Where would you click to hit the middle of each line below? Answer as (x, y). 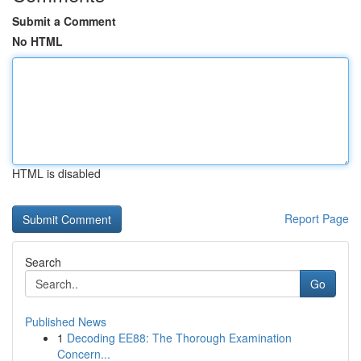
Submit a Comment (64, 21)
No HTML (37, 41)
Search (43, 262)
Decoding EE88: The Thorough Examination (179, 338)
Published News (66, 322)
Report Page (317, 218)
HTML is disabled (56, 173)
